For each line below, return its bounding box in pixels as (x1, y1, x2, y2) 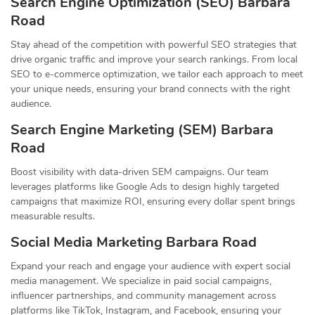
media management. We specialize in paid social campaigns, (11, 274, 271, 288)
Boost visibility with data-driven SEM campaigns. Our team (11, 165, 269, 179)
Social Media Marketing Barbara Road (11, 233, 260, 252)
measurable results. (11, 210, 95, 224)
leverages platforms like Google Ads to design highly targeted (11, 180, 279, 194)
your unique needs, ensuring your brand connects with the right (11, 82, 290, 96)
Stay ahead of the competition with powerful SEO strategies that (11, 38, 297, 52)
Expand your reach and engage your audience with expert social (11, 259, 290, 274)
